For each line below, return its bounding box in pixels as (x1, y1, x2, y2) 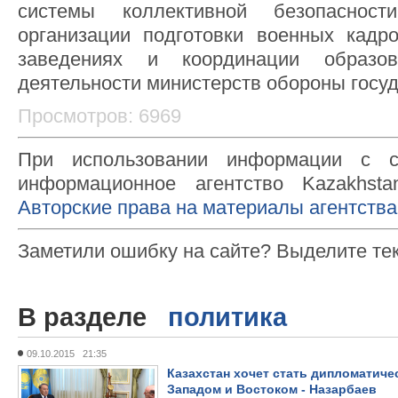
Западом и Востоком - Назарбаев (167, 382, 377, 396)
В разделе (18, 303, 168, 331)
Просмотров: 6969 (18, 105, 181, 127)
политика (168, 303, 287, 331)
